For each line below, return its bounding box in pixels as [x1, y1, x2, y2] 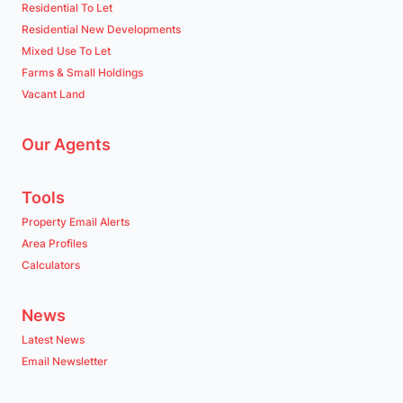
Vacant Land [22, 87, 85, 101]
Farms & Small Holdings [22, 66, 143, 79]
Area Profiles [22, 237, 87, 250]
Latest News [22, 333, 85, 346]
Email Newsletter [22, 354, 108, 368]
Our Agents [22, 135, 111, 154]
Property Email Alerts [22, 215, 130, 228]
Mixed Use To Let [22, 44, 111, 58]
